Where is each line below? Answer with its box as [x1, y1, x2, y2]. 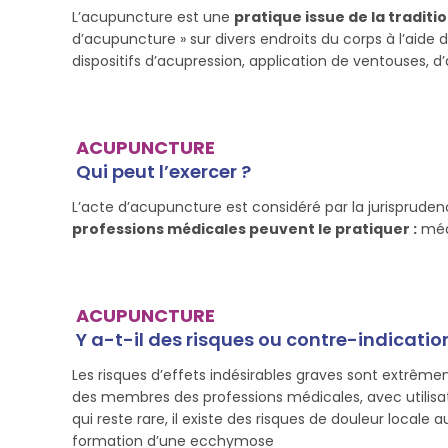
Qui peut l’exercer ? [76, 159, 251, 184]
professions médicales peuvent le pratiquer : [72, 219, 417, 239]
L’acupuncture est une [72, 7, 234, 27]
